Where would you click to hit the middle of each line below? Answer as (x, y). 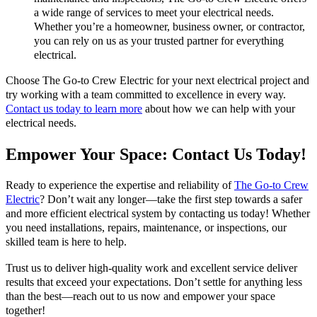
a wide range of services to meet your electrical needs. (154, 13)
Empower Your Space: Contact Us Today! (156, 154)
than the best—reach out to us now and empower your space (140, 296)
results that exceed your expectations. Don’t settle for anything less (154, 282)
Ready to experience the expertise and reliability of (120, 186)
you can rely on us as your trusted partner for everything (159, 41)
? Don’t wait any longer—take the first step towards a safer (171, 200)
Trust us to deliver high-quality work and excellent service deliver (151, 268)
